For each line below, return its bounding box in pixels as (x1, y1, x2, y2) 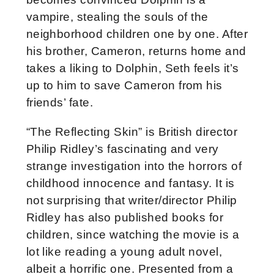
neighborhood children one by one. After (26, 27, 248, 40)
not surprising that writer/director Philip (26, 193, 237, 207)
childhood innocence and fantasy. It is (26, 176, 235, 190)
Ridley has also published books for (26, 210, 224, 224)
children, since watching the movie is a (26, 228, 240, 241)
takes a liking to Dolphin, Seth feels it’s (26, 61, 239, 75)
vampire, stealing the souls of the (26, 10, 209, 23)
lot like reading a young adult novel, (26, 245, 223, 258)
